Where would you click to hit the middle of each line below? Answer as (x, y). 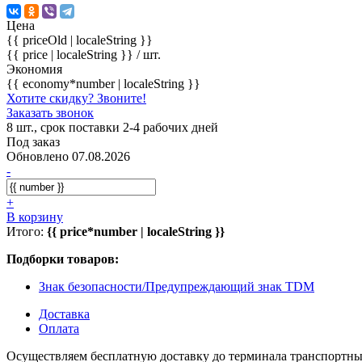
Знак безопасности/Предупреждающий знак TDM (177, 286)
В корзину (35, 217)
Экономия (34, 69)
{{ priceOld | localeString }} (80, 40)
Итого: (27, 231)
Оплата (59, 328)
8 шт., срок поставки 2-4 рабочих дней (112, 127)
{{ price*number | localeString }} (136, 231)
